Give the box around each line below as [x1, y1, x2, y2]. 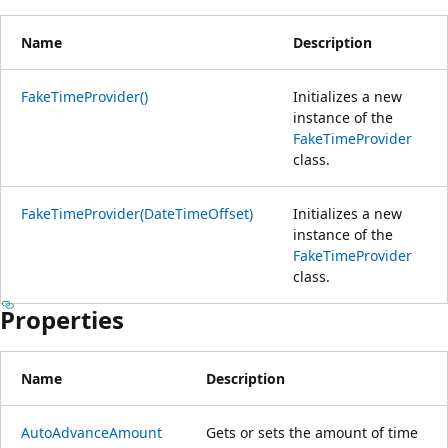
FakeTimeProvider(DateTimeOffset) [21, 203, 253, 223]
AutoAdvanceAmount [21, 422, 162, 442]
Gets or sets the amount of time [206, 422, 418, 442]
